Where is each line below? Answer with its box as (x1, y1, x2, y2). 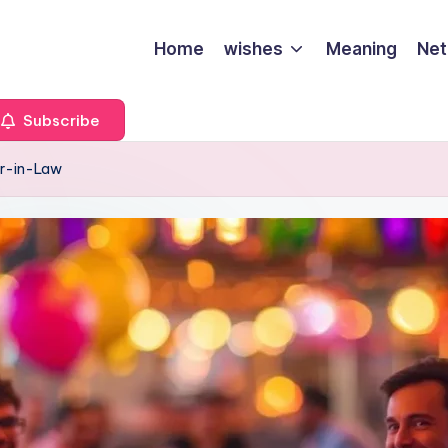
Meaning (326, 39, 397, 59)
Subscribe (19, 110, 100, 130)
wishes (223, 39, 283, 59)
